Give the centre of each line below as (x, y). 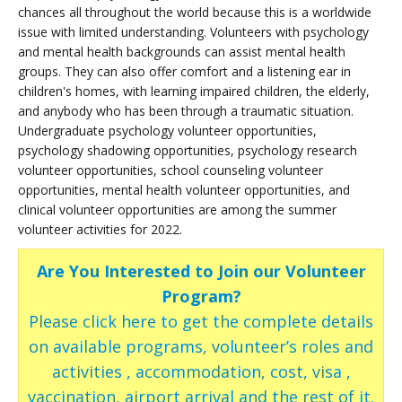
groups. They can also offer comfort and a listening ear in (184, 71)
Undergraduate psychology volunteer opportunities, (167, 130)
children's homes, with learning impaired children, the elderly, (194, 91)
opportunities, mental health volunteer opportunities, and (184, 189)
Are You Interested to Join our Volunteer (201, 271)
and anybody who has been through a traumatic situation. (186, 110)
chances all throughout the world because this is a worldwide (195, 12)
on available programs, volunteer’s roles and (201, 346)
